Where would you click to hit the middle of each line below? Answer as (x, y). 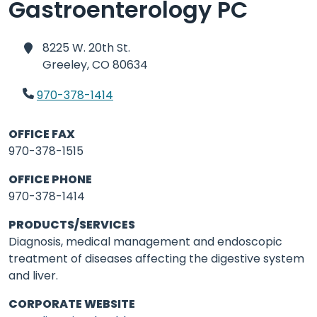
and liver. (33, 276)
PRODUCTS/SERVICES (72, 225)
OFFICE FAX (42, 134)
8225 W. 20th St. (86, 48)
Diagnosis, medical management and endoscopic (145, 242)
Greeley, (66, 65)
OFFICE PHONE (50, 179)
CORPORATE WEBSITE (72, 304)
